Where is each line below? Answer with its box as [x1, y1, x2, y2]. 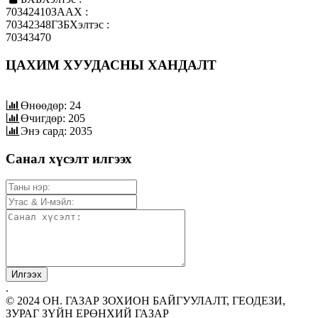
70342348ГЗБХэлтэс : [6, 18, 109, 31]
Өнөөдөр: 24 [20, 99, 81, 111]
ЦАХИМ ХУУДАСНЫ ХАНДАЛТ [6, 57, 216, 73]
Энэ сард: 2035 [20, 124, 92, 137]
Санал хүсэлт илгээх [6, 150, 132, 166]
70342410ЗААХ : [6, 6, 88, 18]
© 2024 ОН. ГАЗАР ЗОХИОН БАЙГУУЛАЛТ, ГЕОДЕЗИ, [6, 295, 285, 307]
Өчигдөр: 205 [20, 111, 85, 124]
